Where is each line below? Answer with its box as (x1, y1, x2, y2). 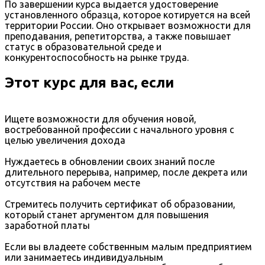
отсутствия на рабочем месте (5, 177, 140, 189)
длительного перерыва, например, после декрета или (5, 167, 247, 178)
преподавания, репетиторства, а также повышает (5, 31, 231, 42)
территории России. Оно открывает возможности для (5, 20, 251, 31)
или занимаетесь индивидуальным (5, 252, 163, 263)
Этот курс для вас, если (5, 75, 174, 91)
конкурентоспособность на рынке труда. (5, 52, 189, 63)
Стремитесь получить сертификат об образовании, (5, 199, 235, 210)
